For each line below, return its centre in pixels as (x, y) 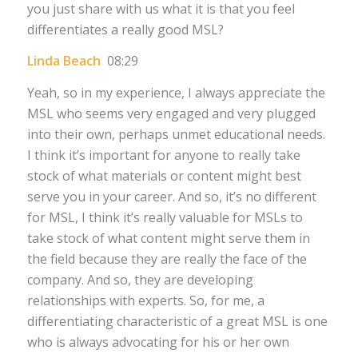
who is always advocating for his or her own (158, 342)
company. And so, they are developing (140, 280)
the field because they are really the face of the (167, 259)
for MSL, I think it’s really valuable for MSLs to (165, 218)
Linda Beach (64, 61)
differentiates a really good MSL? (125, 29)
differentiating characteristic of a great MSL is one (177, 322)
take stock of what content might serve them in (168, 239)
